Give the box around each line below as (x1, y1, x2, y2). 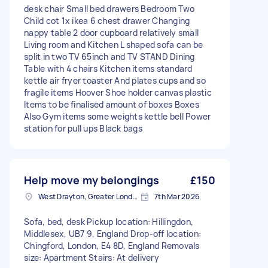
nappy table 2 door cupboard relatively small (24, 27, 199, 38)
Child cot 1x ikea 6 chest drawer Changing (24, 15, 190, 26)
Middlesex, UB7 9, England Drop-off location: (24, 228, 201, 239)
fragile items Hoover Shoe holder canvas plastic (24, 87, 212, 98)
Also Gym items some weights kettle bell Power (24, 111, 211, 122)
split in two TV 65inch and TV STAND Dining (24, 51, 195, 62)
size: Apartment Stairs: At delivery (24, 252, 159, 263)
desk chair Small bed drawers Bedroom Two (24, 3, 194, 14)
